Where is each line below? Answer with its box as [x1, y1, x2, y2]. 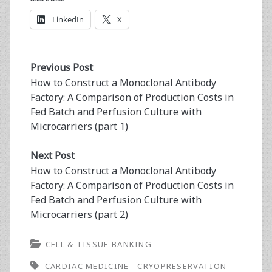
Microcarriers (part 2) [30, 208, 128, 222]
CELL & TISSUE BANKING [45, 239, 152, 250]
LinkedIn [52, 14, 84, 25]
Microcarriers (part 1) [30, 120, 128, 134]
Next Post [30, 149, 75, 163]
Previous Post [30, 61, 93, 75]
